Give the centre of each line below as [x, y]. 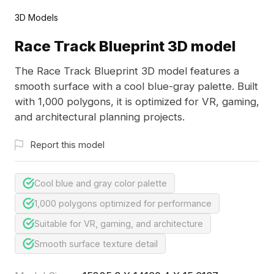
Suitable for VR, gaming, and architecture [119, 223]
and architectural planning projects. [99, 117]
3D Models [36, 17]
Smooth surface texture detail [96, 243]
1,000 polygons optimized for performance [123, 203]
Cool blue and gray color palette [101, 183]
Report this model [67, 144]
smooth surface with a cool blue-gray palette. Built [136, 87]
